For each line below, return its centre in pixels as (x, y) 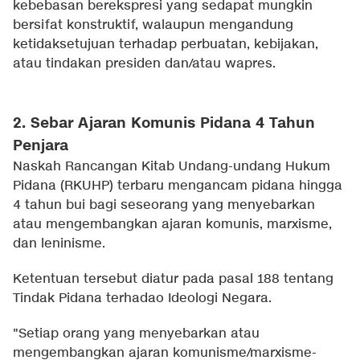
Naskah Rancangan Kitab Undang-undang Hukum (172, 167)
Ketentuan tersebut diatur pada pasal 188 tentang (173, 280)
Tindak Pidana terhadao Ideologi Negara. (142, 299)
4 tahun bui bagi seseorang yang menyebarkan (164, 206)
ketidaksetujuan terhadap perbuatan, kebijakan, (166, 45)
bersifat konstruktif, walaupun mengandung (153, 26)
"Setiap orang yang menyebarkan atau (136, 334)
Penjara (41, 146)
